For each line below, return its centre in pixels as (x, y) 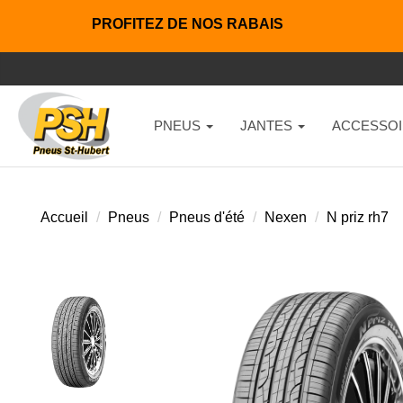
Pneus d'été (207, 217)
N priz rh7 (358, 217)
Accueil (64, 217)
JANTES (268, 125)
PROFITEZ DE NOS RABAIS (188, 24)
